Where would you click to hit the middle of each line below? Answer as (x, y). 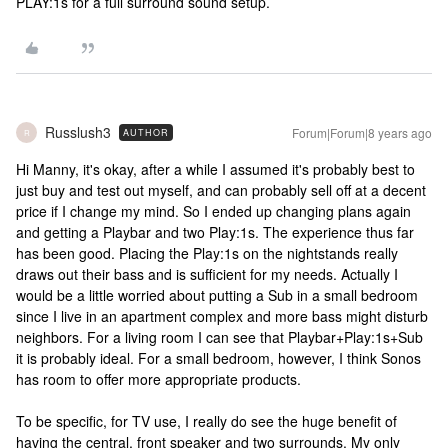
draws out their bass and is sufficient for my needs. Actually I (207, 274)
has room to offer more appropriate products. (158, 379)
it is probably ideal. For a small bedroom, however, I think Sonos (218, 358)
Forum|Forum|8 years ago (362, 132)
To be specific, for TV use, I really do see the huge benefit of (206, 421)
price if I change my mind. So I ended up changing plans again (213, 211)
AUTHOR (146, 132)
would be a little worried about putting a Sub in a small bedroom (217, 295)
